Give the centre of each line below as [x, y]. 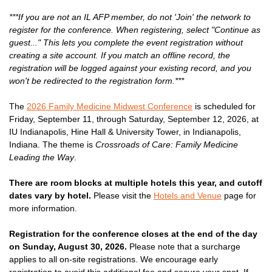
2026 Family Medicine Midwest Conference [110, 106]
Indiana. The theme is [52, 144]
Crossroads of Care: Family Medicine [167, 144]
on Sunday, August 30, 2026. [68, 246]
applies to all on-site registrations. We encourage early [114, 259]
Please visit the [122, 195]
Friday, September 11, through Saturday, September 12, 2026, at [134, 119]
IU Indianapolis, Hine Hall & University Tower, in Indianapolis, [125, 131]
